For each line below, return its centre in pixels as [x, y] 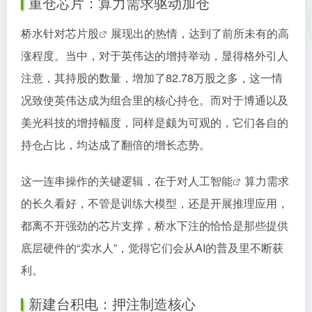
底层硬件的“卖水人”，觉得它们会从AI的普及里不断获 [152, 248]
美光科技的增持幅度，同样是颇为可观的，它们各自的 [155, 122]
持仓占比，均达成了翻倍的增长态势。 [116, 145]
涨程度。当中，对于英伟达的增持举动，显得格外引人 [155, 55]
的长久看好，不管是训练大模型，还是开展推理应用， [155, 203]
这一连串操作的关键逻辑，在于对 [104, 181]
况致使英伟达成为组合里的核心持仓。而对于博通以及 [155, 100]
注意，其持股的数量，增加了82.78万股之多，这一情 [152, 78]
